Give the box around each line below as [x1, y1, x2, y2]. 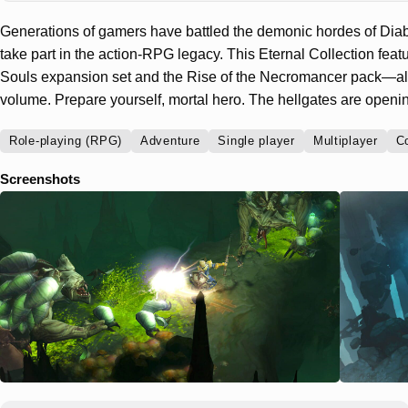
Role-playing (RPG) [9, 135, 122, 148]
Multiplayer [312, 135, 378, 148]
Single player [218, 135, 295, 148]
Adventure [139, 135, 200, 148]
